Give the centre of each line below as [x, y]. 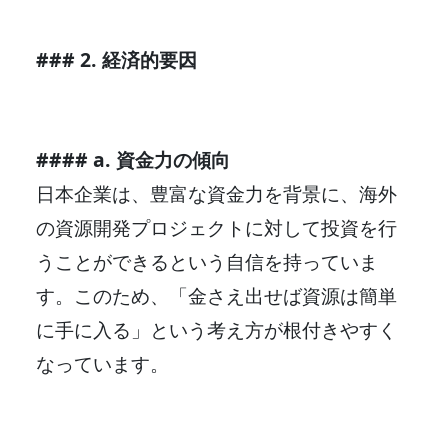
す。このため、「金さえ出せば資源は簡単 [216, 295]
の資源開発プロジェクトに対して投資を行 [216, 227]
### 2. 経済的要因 [116, 59]
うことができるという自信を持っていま [207, 261]
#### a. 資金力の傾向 [133, 159]
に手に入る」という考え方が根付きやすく [216, 329]
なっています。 [102, 363]
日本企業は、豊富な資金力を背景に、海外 [216, 193]
